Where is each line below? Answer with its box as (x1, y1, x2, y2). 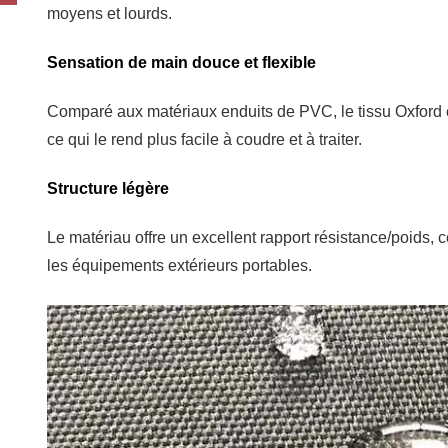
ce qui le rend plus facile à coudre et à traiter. (47, 131, 362, 149)
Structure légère (47, 180, 169, 198)
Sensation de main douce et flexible (47, 54, 316, 72)
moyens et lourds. (47, 5, 172, 23)
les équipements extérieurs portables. (47, 257, 312, 275)
